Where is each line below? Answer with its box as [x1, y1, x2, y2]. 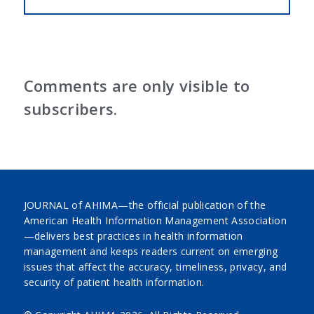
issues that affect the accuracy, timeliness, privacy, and [23, 260, 287, 274]
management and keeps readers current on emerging [23, 245, 278, 259]
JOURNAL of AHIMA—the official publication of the [23, 198, 266, 212]
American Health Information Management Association [23, 214, 287, 228]
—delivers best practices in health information [23, 229, 243, 243]
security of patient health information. [23, 275, 205, 289]
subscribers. [23, 98, 118, 120]
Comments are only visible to [23, 75, 250, 97]
